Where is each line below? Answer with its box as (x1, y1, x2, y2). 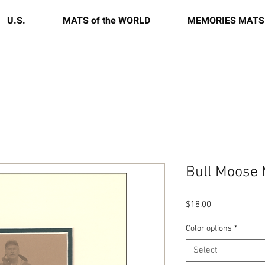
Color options (186, 224, 232, 234)
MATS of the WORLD (62, 14, 150, 28)
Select (193, 245, 218, 256)
